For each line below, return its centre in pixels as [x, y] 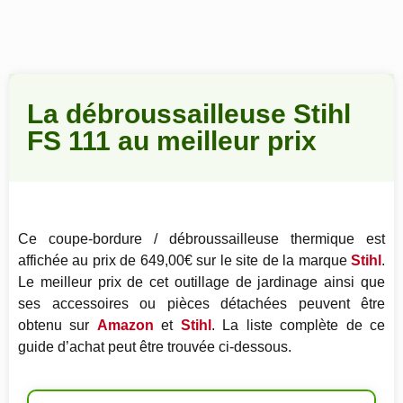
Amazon [125, 326]
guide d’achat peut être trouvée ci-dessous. [155, 347]
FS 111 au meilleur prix [172, 141]
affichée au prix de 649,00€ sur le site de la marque [184, 261]
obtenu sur [58, 326]
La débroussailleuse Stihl [189, 114]
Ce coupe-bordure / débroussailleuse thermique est [201, 239]
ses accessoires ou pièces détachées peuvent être [201, 304]
